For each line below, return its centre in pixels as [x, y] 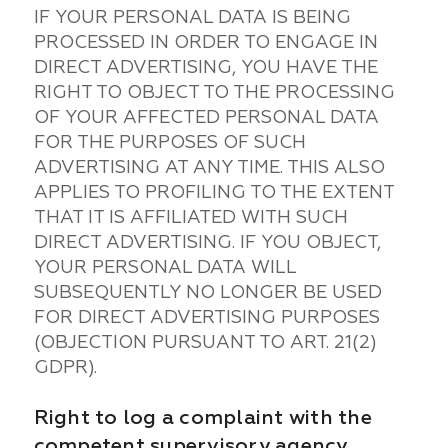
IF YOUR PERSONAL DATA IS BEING [192, 17]
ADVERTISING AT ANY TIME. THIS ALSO [209, 167]
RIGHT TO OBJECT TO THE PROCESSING [214, 92]
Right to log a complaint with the [202, 417]
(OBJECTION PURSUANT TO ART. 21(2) [205, 342]
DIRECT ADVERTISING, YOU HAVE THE [205, 67]
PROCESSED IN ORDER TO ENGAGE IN [205, 42]
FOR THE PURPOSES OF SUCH [169, 142]
